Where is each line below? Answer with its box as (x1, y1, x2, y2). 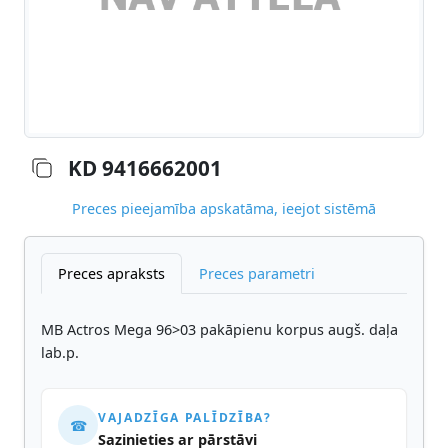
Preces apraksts (58, 264, 165, 284)
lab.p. (41, 343, 79, 363)
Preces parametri (199, 264, 315, 284)
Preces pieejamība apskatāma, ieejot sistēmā (72, 199, 376, 219)
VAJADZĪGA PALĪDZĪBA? (98, 409, 272, 427)
